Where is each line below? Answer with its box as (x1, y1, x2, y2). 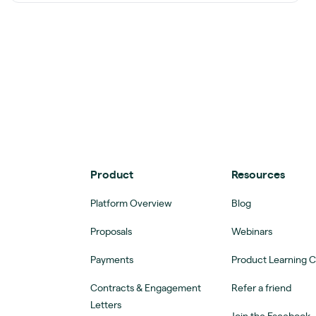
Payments (90, 255, 133, 265)
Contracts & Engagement (90, 283, 201, 293)
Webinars (231, 226, 272, 237)
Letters (90, 300, 121, 310)
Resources (231, 169, 285, 181)
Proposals (90, 226, 132, 237)
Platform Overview (90, 198, 172, 209)
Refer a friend (231, 283, 291, 293)
